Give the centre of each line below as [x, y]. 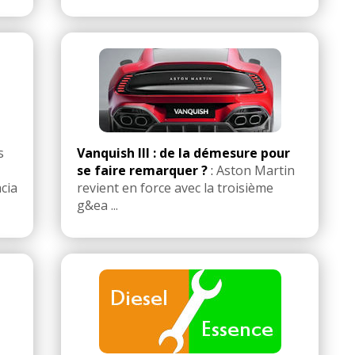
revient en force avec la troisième [175, 188]
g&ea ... [97, 206]
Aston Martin [256, 171]
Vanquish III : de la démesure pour [183, 153]
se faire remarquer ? [142, 171]
